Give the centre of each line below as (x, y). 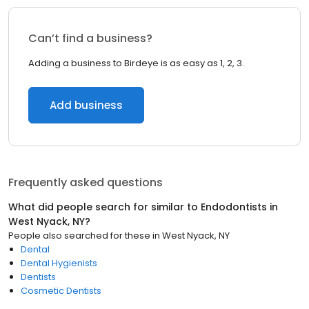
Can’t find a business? (90, 38)
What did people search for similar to (104, 207)
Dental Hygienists (59, 263)
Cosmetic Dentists (61, 291)
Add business (86, 105)
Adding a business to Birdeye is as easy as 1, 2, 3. (136, 63)
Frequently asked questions (86, 182)
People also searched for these (79, 236)
